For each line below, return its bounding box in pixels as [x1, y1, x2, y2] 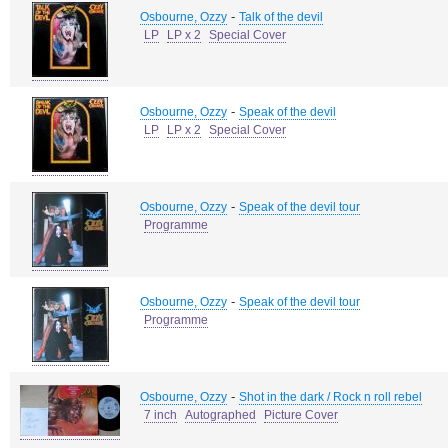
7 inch [144, 408, 177, 422]
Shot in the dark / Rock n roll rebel [239, 390, 422, 404]
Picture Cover [264, 408, 338, 422]
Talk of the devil [239, 10, 323, 24]
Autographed [185, 408, 256, 422]
